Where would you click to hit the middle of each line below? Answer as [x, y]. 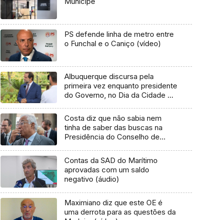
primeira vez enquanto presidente [121, 85]
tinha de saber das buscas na [113, 128]
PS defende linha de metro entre [119, 34]
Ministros [80, 146]
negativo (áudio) [92, 179]
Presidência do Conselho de [112, 137]
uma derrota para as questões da [120, 212]
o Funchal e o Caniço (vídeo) [112, 44]
